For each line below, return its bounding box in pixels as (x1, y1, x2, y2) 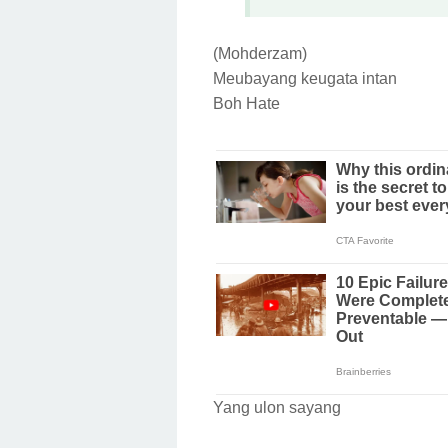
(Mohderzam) (213, 44, 307, 62)
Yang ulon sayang (213, 398, 345, 416)
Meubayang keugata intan (213, 69, 401, 87)
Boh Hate (213, 94, 284, 112)
